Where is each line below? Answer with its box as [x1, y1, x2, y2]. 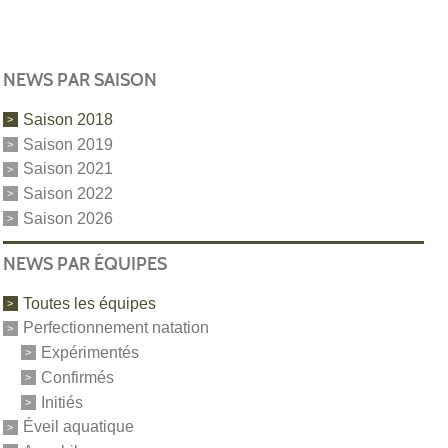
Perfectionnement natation [22, 319, 209, 337]
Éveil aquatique [22, 418, 134, 436]
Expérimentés [40, 343, 139, 361]
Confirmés [40, 368, 114, 386]
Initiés [40, 393, 83, 411]
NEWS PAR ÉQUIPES [2, 252, 167, 275]
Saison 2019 [22, 135, 113, 153]
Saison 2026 [22, 209, 113, 227]
